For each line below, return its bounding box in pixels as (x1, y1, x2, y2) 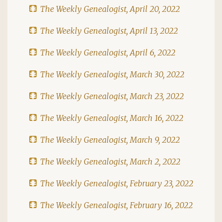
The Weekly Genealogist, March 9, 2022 (40, 134, 180, 145)
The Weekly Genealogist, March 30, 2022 (40, 69, 184, 79)
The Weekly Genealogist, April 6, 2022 (40, 47, 175, 57)
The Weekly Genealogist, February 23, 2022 (40, 178, 193, 188)
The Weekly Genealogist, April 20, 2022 (40, 3, 180, 14)
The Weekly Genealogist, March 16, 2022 (40, 112, 183, 123)
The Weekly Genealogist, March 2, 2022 (40, 156, 180, 166)
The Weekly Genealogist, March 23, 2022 (40, 91, 184, 101)
